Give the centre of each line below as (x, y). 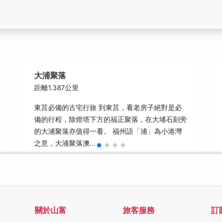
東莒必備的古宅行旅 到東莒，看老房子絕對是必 (108, 108)
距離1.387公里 (57, 88)
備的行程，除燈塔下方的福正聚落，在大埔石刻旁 (111, 119)
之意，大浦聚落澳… (65, 143)
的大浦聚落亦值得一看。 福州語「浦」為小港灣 (108, 131)
